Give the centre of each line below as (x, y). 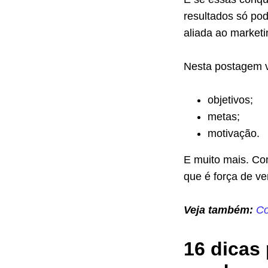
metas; (224, 117)
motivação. (234, 133)
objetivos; (230, 100)
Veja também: (220, 210)
